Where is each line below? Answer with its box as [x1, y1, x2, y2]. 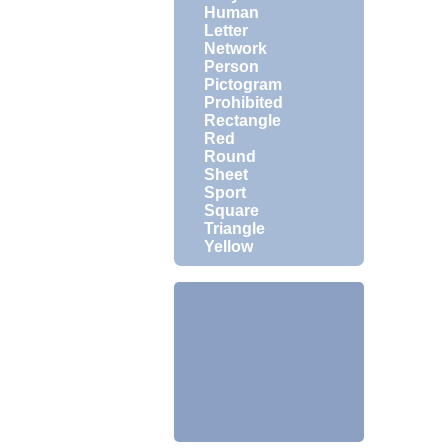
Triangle [204, 220, 265, 237]
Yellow [204, 238, 253, 255]
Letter [204, 22, 248, 39]
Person [204, 58, 259, 75]
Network [204, 40, 267, 57]
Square [204, 202, 259, 219]
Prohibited [204, 94, 283, 111]
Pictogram [204, 76, 282, 93]
